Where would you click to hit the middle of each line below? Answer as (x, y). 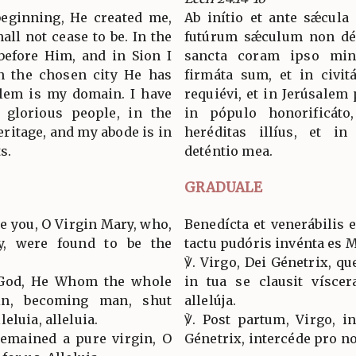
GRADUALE (223, 187)
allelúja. (211, 300)
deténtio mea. (228, 151)
